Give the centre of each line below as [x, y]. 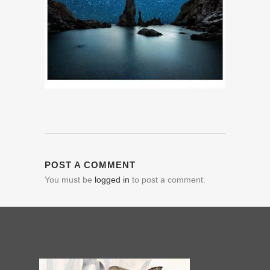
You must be [70, 180]
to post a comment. [168, 180]
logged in [112, 180]
